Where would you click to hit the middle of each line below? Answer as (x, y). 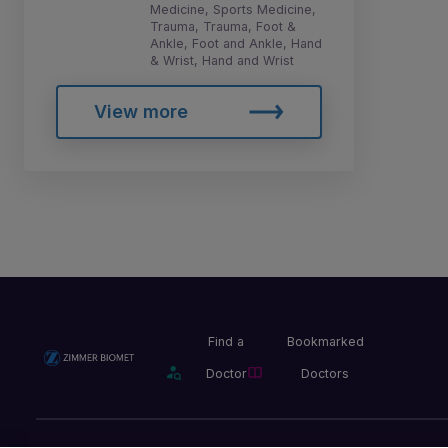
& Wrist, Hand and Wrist (222, 61)
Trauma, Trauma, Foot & (223, 27)
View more (140, 112)
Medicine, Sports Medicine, (233, 10)
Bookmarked (325, 342)
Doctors (325, 374)
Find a (226, 342)
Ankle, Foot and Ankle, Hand (236, 44)
